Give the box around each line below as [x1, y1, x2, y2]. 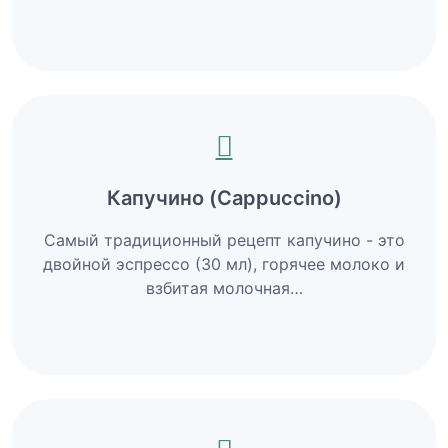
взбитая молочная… [145, 277, 303, 298]
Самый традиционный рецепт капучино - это [43, 229, 405, 250]
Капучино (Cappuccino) [106, 185, 342, 210]
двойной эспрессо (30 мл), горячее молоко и [43, 253, 405, 274]
